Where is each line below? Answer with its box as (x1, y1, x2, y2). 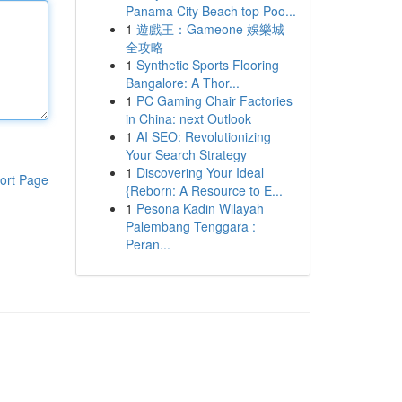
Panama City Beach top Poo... (125, 2, 296, 20)
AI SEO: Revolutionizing (135, 127, 271, 145)
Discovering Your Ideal (135, 163, 264, 181)
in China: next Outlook (125, 109, 251, 127)
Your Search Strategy (125, 145, 247, 163)
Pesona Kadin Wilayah (135, 199, 264, 217)
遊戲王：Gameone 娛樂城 (135, 20, 284, 38)
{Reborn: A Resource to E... (125, 181, 283, 199)
